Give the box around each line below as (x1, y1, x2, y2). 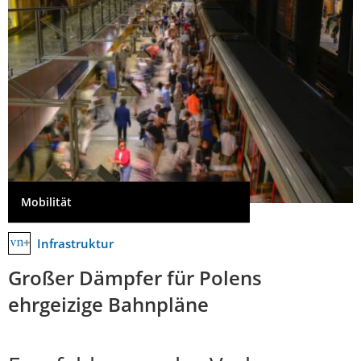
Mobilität (21, 194, 72, 210)
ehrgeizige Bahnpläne (8, 290, 209, 317)
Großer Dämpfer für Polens (8, 263, 262, 291)
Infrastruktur (37, 234, 114, 251)
